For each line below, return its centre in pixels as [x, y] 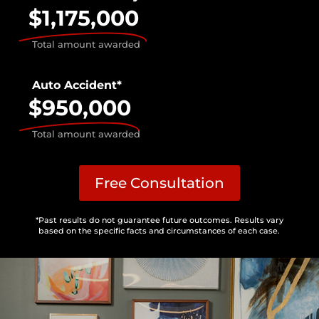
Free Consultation [159, 183]
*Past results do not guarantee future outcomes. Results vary [159, 220]
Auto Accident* [77, 85]
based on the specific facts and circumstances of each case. [159, 230]
